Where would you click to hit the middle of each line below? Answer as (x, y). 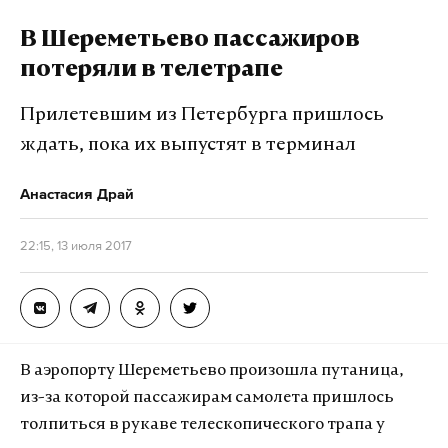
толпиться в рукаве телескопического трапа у (202, 425)
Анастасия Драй (77, 193)
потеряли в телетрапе (151, 71)
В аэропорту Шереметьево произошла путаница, (211, 371)
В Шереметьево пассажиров (190, 41)
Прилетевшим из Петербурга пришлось (202, 115)
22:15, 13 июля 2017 (76, 245)
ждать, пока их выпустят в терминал (188, 145)
